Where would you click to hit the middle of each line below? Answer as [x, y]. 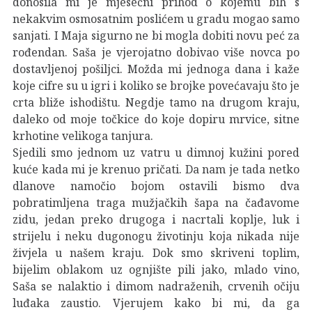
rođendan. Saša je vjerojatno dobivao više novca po [156, 52]
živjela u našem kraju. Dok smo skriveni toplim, [156, 252]
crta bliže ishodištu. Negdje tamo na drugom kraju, [156, 102]
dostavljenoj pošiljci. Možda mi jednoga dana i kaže [156, 69]
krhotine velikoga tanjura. [83, 135]
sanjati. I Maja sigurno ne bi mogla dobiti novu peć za [156, 35]
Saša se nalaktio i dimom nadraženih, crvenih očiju [156, 286]
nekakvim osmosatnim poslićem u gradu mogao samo [156, 18]
